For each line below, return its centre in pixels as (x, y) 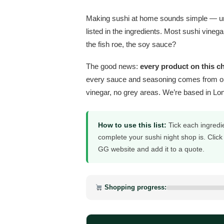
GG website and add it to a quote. (151, 149)
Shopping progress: (134, 187)
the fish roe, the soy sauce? (131, 44)
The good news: (113, 66)
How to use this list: (132, 125)
